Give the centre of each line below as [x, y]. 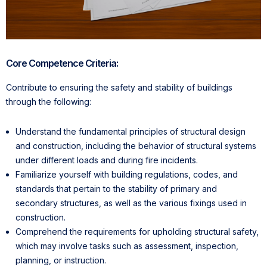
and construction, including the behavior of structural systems [136, 145]
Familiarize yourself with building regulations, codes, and [127, 174]
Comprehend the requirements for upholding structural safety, [137, 231]
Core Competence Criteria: [62, 63]
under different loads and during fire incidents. [107, 160]
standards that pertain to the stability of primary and [116, 188]
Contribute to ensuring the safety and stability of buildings [119, 87]
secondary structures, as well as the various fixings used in [131, 203]
